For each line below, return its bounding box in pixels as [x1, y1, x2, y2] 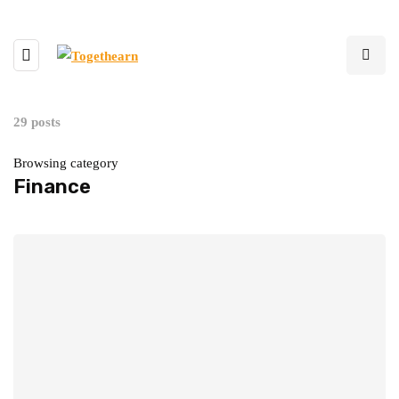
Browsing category [13, 156, 118, 170]
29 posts [13, 115, 61, 129]
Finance [13, 175, 91, 199]
